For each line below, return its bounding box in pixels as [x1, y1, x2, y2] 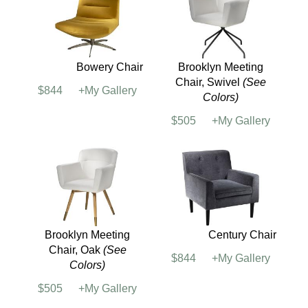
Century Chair [208, 228, 276, 241]
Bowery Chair [76, 61, 143, 74]
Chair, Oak [48, 243, 103, 256]
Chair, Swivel [175, 76, 243, 89]
